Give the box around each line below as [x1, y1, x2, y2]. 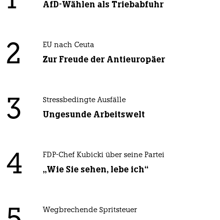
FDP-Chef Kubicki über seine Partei [42, 151, 165, 159]
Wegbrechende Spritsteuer [42, 206, 137, 214]
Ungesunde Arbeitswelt [42, 109, 145, 120]
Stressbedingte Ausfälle [42, 96, 126, 104]
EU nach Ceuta [42, 41, 94, 49]
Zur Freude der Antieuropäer [42, 54, 165, 65]
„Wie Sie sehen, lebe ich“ [42, 164, 148, 175]
